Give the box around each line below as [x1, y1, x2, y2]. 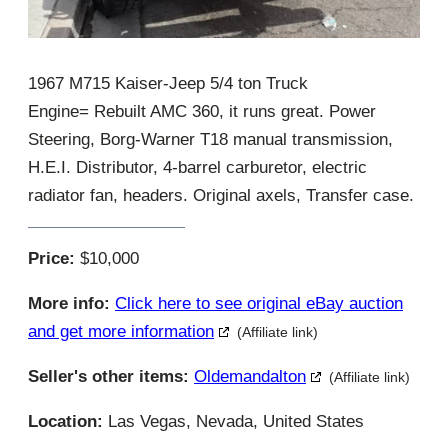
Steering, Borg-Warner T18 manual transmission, [28, 129, 393, 149]
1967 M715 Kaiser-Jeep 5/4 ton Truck [28, 73, 308, 93]
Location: [28, 411, 103, 431]
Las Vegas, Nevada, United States [103, 411, 364, 431]
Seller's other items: [28, 366, 189, 386]
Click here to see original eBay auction [115, 293, 403, 313]
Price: [28, 248, 75, 268]
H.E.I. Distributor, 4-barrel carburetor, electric [28, 157, 367, 177]
